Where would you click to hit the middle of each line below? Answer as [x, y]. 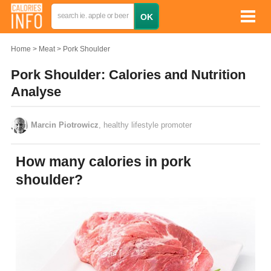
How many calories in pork [21, 161]
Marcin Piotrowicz [65, 125]
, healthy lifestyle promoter [145, 125]
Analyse [36, 92]
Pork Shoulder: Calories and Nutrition [128, 75]
